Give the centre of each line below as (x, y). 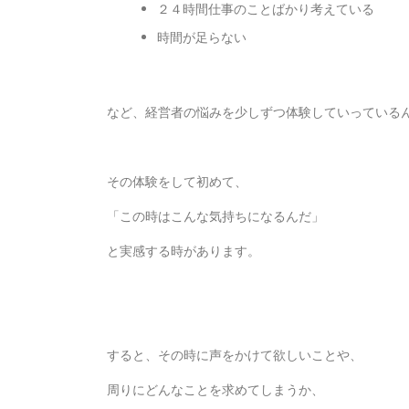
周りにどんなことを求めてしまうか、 (215, 389)
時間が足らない (202, 37)
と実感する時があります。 (184, 251)
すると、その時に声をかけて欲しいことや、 (235, 355)
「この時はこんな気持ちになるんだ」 (215, 216)
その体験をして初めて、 (177, 181)
